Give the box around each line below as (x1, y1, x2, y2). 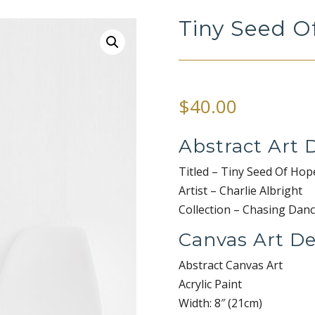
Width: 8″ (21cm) (178, 295, 262, 311)
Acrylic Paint (178, 276, 242, 292)
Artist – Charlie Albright (178, 182, 302, 198)
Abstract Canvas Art (178, 257, 283, 273)
